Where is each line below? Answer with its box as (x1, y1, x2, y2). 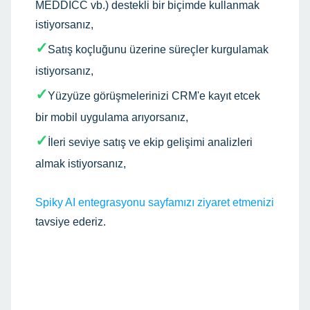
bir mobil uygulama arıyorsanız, (35, 111, 188, 123)
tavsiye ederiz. (35, 215, 106, 228)
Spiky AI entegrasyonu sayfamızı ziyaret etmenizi (35, 196, 274, 208)
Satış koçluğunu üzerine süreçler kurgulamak (48, 43, 268, 55)
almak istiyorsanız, (35, 157, 126, 170)
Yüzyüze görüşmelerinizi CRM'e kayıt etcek (48, 89, 260, 102)
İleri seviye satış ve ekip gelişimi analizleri (48, 136, 253, 148)
